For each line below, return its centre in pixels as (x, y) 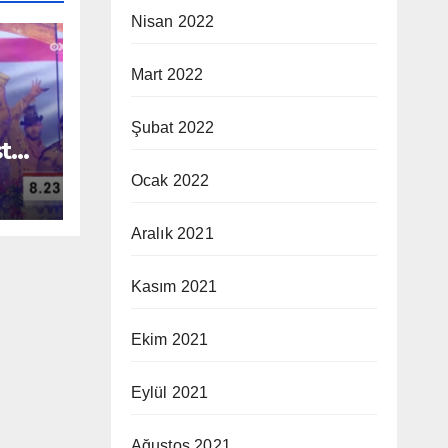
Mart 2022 (167, 74)
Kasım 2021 (174, 286)
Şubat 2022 (172, 127)
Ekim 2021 (169, 339)
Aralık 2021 (172, 233)
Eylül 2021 (169, 392)
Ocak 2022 (170, 180)
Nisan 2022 (172, 21)
